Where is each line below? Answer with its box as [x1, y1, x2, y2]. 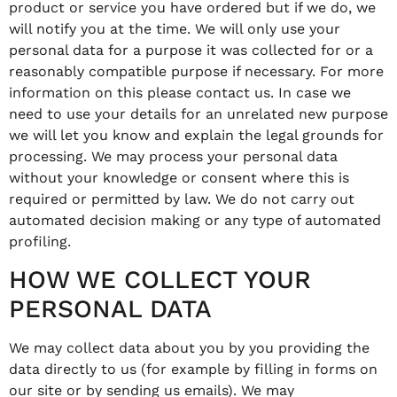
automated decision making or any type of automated [9, 211, 381, 229]
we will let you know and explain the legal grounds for [9, 126, 384, 144]
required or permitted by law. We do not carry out [9, 190, 354, 207]
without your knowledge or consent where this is [9, 168, 349, 186]
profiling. [9, 232, 71, 250]
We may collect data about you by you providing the [9, 339, 370, 357]
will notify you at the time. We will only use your [9, 19, 340, 37]
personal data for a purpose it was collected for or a [9, 41, 373, 58]
